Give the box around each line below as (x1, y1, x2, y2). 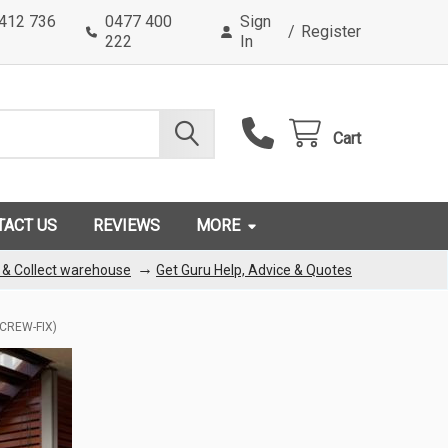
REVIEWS (93, 216, 161, 235)
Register (301, 22, 361, 41)
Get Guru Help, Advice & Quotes (156, 262, 352, 278)
